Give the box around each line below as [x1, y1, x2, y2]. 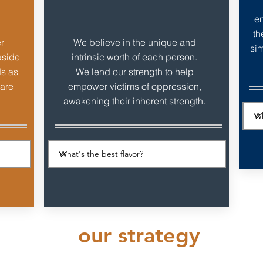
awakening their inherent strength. [63, 95, 205, 107]
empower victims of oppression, [68, 80, 201, 92]
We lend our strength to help [75, 66, 194, 77]
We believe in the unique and [73, 36, 196, 48]
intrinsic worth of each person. [72, 51, 197, 63]
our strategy [78, 222, 200, 248]
